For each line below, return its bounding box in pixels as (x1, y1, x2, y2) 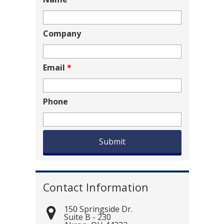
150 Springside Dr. (63, 203, 132, 214)
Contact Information (42, 179, 148, 194)
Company (42, 27, 81, 39)
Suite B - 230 (63, 211, 111, 222)
